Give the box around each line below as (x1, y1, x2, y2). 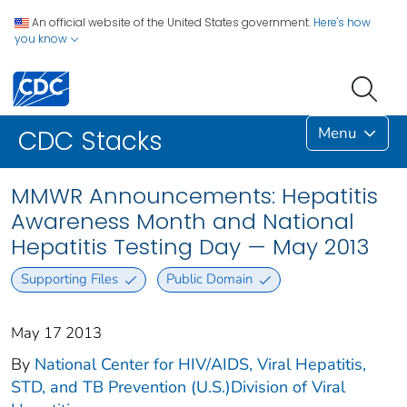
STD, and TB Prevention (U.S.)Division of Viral (11, 375, 345, 398)
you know (15, 31, 70, 46)
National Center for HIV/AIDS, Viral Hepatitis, (35, 352, 366, 375)
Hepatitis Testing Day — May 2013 (11, 232, 370, 263)
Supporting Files (20, 270, 118, 289)
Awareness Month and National (11, 206, 354, 237)
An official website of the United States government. (32, 15, 311, 30)
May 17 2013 (11, 322, 102, 343)
